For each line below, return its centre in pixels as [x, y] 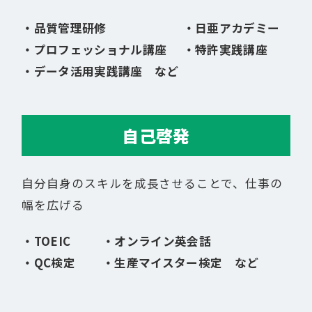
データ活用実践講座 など [106, 71]
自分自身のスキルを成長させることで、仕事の [152, 184]
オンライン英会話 [163, 241]
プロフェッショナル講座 [100, 50]
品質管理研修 [70, 28]
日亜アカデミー [237, 28]
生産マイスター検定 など [187, 263]
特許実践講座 [231, 50]
